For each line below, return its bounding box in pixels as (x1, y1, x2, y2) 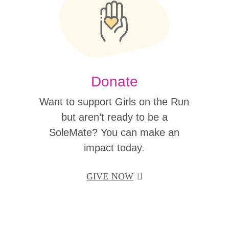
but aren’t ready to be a (61, 111, 168, 123)
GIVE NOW (86, 171, 133, 181)
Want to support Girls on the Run (39, 96, 190, 107)
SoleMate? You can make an (49, 126, 180, 138)
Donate (90, 73, 138, 89)
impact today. (84, 142, 145, 153)
